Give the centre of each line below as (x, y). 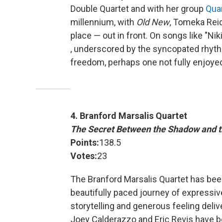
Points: (85, 143)
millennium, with (103, 22)
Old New (153, 22)
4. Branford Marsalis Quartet (129, 116)
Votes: (84, 156)
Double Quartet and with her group (138, 9)
